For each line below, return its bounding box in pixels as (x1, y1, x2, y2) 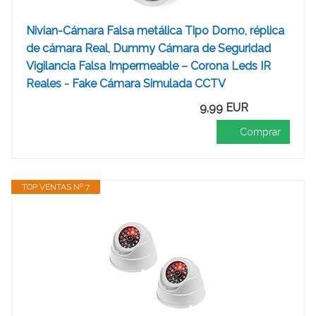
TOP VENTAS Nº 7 (22, 182, 90, 192)
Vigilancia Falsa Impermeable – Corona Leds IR (26, 59, 271, 73)
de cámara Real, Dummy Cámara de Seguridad (26, 42, 271, 55)
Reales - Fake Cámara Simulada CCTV (26, 77, 226, 90)
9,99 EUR (200, 101, 248, 114)
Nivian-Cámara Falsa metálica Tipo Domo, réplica (26, 24, 284, 37)
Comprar (240, 126, 281, 138)
